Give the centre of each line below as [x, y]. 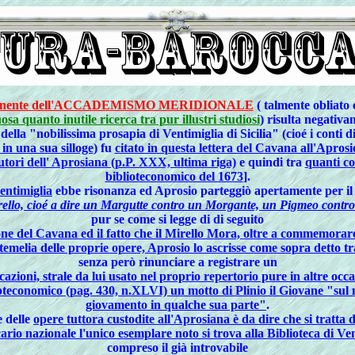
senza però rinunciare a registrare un [177, 262]
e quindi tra [270, 162]
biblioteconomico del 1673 [174, 176]
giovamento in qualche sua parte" [176, 305]
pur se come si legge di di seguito [177, 219]
